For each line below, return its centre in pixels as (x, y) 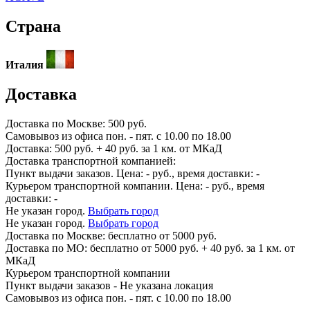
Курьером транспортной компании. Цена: (106, 185)
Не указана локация (166, 285)
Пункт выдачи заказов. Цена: (76, 173)
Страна (33, 27)
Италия (25, 64)
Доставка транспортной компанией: (91, 161)
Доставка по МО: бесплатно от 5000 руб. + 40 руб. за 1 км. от (150, 248)
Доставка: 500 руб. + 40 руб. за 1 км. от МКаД (114, 148)
